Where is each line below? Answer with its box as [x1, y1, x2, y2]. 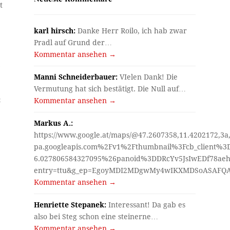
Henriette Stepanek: [34, 200, 107, 209]
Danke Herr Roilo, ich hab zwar [75, 26, 187, 35]
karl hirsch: [34, 26, 76, 35]
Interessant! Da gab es [106, 200, 186, 209]
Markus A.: [34, 119, 73, 127]
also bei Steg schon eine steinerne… [34, 212, 159, 221]
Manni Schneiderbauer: [34, 72, 118, 81]
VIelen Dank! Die [118, 72, 178, 81]
